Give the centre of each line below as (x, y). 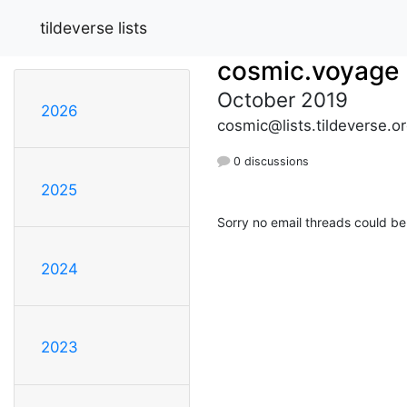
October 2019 (283, 99)
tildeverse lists (94, 27)
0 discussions (269, 161)
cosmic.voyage (308, 70)
